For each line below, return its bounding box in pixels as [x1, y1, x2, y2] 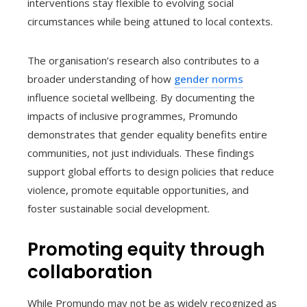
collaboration [27, 260, 152, 285]
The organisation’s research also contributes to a [27, 53, 259, 68]
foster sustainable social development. [27, 201, 210, 216]
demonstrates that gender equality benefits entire [27, 127, 267, 142]
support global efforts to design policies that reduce [27, 164, 274, 179]
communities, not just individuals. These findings [27, 146, 254, 160]
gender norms [174, 72, 243, 86]
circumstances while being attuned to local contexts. [27, 14, 273, 29]
